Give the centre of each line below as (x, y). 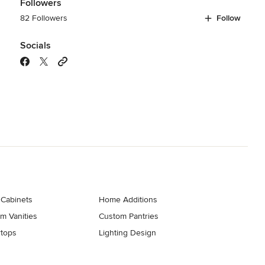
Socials (35, 45)
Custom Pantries (129, 216)
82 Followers (43, 18)
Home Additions (128, 199)
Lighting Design (128, 232)
